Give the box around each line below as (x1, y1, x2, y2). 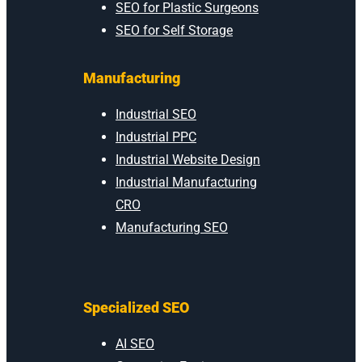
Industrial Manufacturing (116, 174, 257, 190)
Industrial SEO (116, 106, 196, 122)
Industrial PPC (116, 128, 196, 145)
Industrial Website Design (116, 151, 260, 167)
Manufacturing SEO (116, 219, 228, 235)
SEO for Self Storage (116, 22, 233, 38)
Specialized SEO (83, 298, 189, 316)
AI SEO (116, 335, 154, 351)
